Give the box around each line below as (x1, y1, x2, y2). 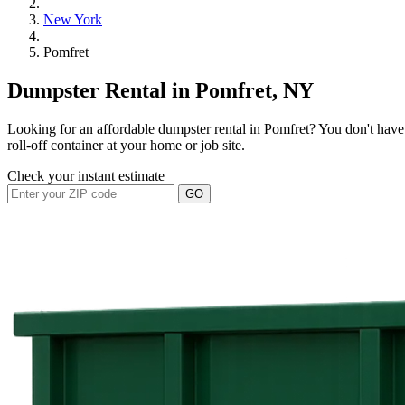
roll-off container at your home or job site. (7, 137, 245, 153)
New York (43, 12, 102, 27)
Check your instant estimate (7, 167, 165, 184)
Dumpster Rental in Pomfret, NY (7, 78, 314, 102)
